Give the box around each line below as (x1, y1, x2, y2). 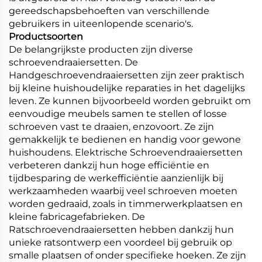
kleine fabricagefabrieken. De (9, 211, 145, 222)
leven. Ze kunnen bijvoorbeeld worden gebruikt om (9, 95, 251, 106)
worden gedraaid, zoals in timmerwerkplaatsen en (9, 198, 243, 209)
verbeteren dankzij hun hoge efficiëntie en (9, 159, 209, 171)
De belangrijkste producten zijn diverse (9, 43, 193, 55)
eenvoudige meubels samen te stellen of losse (9, 108, 227, 119)
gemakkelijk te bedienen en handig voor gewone (9, 133, 241, 145)
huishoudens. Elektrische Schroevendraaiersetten (9, 146, 243, 158)
